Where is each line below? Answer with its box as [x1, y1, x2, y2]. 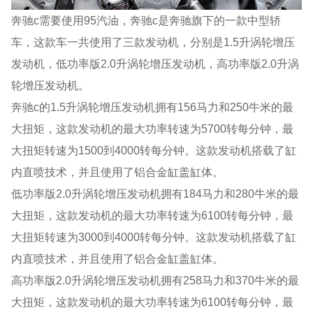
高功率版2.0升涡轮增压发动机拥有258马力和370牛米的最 [11, 274, 300, 287]
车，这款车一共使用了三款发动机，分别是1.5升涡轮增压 [11, 36, 296, 49]
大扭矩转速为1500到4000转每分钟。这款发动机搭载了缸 [11, 144, 297, 157]
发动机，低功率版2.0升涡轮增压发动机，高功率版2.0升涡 [11, 57, 300, 71]
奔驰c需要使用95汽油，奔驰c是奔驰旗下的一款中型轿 [11, 14, 282, 27]
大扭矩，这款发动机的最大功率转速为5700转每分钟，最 [11, 122, 294, 136]
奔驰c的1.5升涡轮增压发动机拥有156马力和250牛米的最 [11, 101, 294, 114]
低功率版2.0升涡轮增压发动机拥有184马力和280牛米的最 [11, 187, 300, 201]
